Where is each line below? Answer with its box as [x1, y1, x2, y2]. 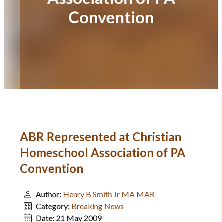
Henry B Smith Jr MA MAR [63, 189, 155, 199]
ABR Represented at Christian [20, 129, 181, 144]
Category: [36, 201, 71, 211]
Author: [36, 189, 63, 199]
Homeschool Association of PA [20, 145, 185, 160]
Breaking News [71, 201, 124, 211]
